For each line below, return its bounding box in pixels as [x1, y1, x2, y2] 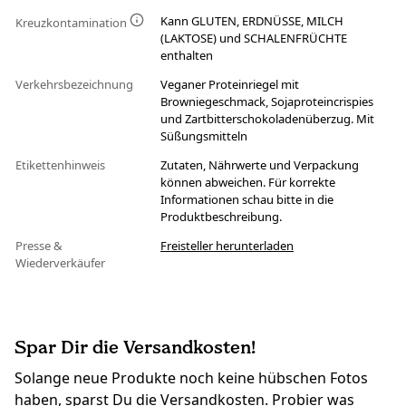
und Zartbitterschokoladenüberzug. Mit [160, 111, 374, 128]
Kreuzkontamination [15, 14, 130, 32]
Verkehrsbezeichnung [15, 76, 136, 93]
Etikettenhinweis [15, 157, 108, 174]
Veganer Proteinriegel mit [160, 76, 299, 93]
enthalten [160, 47, 213, 64]
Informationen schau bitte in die [160, 191, 333, 208]
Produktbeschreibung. [160, 208, 282, 226]
